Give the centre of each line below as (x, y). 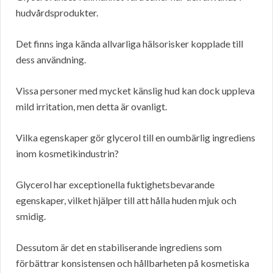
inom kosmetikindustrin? (67, 154)
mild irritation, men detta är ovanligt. (91, 107)
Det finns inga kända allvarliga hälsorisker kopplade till (129, 44)
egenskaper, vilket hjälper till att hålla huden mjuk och (126, 200)
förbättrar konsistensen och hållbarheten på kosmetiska (133, 263)
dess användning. (51, 60)
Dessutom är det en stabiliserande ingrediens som (119, 247)
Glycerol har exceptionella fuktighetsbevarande (115, 185)
